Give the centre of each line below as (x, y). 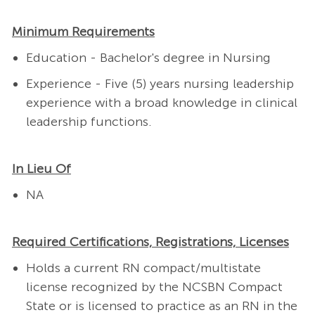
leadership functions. (89, 122)
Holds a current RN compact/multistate (143, 268)
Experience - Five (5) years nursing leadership (160, 84)
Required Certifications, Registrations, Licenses (150, 242)
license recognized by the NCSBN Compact (154, 287)
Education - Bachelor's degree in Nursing (148, 58)
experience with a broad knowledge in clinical (161, 103)
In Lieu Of (41, 169)
